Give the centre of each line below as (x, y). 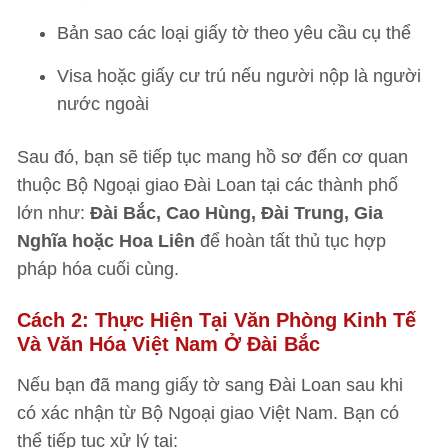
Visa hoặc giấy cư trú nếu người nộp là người (239, 76)
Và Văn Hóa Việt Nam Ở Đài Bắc (168, 344)
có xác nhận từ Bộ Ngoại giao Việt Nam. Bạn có (208, 413)
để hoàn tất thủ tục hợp (290, 241)
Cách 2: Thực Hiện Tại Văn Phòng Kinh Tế (216, 320)
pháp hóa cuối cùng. (98, 269)
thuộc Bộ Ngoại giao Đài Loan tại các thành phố (207, 185)
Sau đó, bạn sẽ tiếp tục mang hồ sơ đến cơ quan (212, 157)
